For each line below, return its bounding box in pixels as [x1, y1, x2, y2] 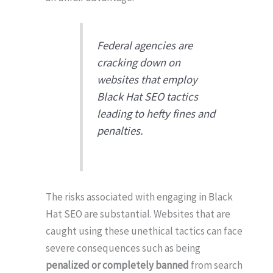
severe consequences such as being [46, 241, 200, 255]
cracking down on [96, 55, 180, 69]
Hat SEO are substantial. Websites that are [46, 207, 230, 221]
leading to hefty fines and [96, 106, 215, 121]
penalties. [96, 123, 143, 138]
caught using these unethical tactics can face [46, 224, 243, 238]
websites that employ [96, 72, 197, 87]
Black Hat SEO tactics [96, 89, 198, 104]
